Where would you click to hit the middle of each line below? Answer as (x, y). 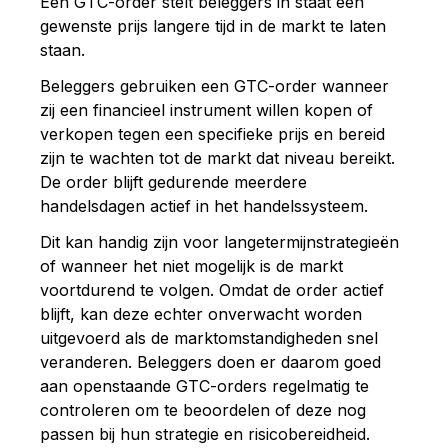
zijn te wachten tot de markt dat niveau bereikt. (217, 157)
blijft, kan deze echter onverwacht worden (201, 313)
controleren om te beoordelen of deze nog (203, 409)
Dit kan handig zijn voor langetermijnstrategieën (219, 241)
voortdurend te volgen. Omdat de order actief (212, 289)
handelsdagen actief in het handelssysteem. (204, 205)
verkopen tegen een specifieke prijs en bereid (212, 133)
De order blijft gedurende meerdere (173, 181)
